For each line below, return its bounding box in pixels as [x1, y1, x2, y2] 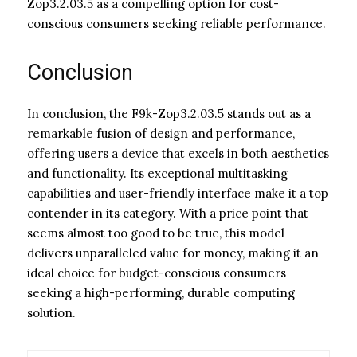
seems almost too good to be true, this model [27, 225, 284, 241]
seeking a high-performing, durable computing [27, 284, 295, 300]
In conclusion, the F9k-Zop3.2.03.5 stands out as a [27, 105, 311, 121]
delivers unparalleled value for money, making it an [27, 245, 319, 261]
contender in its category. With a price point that [27, 205, 308, 221]
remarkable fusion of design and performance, [27, 125, 295, 141]
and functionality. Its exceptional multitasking [27, 165, 288, 181]
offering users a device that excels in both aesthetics [27, 145, 329, 161]
